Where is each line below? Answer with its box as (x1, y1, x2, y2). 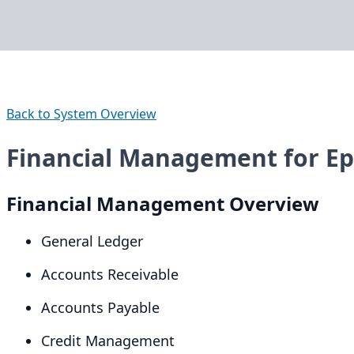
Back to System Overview (6, 105, 156, 122)
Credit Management (41, 331, 175, 350)
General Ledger (41, 232, 143, 250)
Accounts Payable (41, 298, 160, 317)
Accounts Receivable (41, 265, 179, 284)
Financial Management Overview (6, 190, 319, 217)
